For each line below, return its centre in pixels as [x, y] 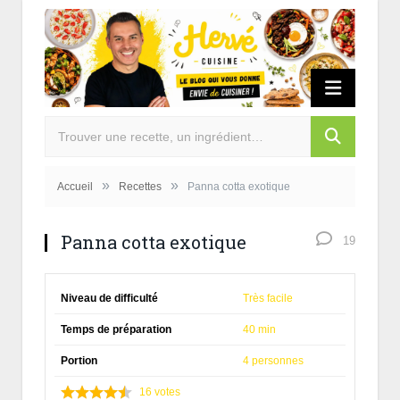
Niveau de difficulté [109, 298]
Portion [79, 360]
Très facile [268, 298]
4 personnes [273, 360]
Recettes [140, 186]
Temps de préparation [116, 329]
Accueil [75, 186]
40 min [259, 329]
